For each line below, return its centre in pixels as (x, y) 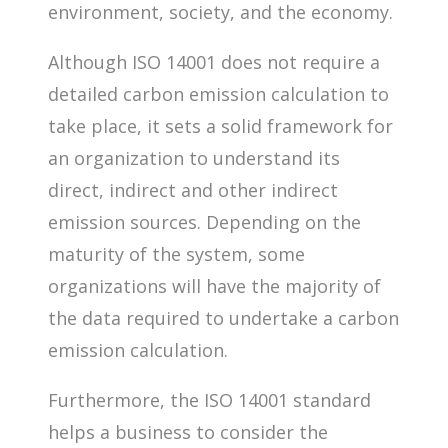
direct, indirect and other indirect (193, 189)
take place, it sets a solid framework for (220, 125)
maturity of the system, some (176, 253)
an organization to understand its (194, 157)
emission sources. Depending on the (204, 221)
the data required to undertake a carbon (223, 317)
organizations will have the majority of (214, 285)
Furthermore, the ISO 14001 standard (209, 399)
